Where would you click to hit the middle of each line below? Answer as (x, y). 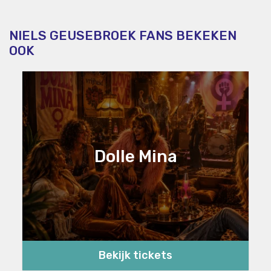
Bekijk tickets (135, 256)
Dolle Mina (135, 156)
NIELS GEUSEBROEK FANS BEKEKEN (123, 36)
